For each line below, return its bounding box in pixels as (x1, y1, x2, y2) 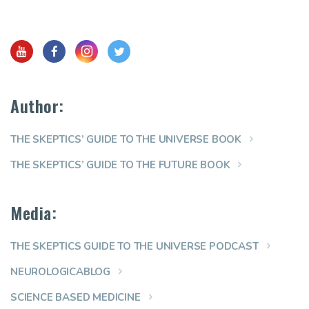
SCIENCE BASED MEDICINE (10, 290, 141, 305)
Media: (10, 200, 57, 226)
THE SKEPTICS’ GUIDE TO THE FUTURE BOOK (10, 158, 230, 172)
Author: (10, 93, 64, 119)
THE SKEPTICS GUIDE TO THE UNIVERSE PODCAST (10, 239, 259, 254)
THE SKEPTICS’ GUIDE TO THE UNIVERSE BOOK (10, 132, 241, 147)
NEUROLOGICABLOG (10, 265, 110, 279)
